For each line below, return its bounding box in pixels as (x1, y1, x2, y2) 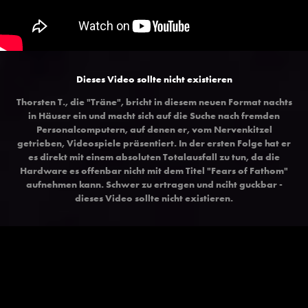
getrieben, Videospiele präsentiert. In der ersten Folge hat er (17, 136, 291, 149)
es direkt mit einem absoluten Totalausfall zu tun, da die (28, 150, 280, 163)
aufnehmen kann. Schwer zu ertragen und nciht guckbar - (25, 177, 283, 190)
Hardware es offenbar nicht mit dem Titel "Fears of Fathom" (20, 164, 288, 177)
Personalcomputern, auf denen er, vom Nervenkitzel (36, 122, 272, 135)
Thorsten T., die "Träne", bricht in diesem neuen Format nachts (16, 95, 292, 108)
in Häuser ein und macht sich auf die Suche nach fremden (28, 109, 280, 122)
